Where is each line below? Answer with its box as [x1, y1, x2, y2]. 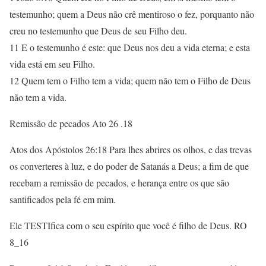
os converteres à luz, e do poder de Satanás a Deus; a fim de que [9, 160, 249, 172]
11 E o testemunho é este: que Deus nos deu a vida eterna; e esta [9, 41, 250, 53]
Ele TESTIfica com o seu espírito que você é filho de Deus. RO [9, 219, 247, 232]
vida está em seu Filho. [9, 58, 95, 70]
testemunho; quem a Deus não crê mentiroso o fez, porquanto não [9, 8, 254, 20]
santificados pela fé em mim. [9, 193, 116, 205]
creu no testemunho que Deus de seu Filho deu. [9, 24, 187, 37]
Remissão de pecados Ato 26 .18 [9, 117, 132, 129]
